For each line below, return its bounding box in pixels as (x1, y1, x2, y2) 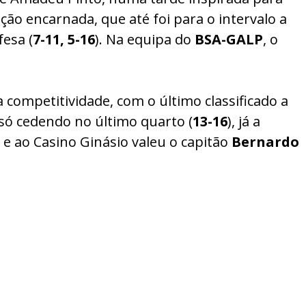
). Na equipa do (95, 30, 195, 49)
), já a (227, 112, 260, 131)
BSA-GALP (195, 30, 263, 49)
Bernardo (232, 133, 299, 152)
